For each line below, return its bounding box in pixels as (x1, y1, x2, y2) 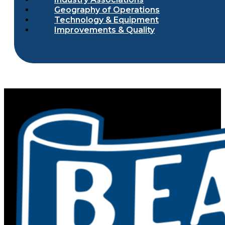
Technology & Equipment (54, 15, 159, 25)
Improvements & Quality (54, 25, 155, 35)
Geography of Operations (54, 5, 160, 15)
